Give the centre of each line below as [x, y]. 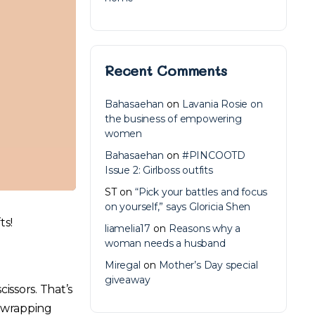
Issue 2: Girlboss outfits [159, 170]
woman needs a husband [165, 243]
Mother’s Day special [208, 265]
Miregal [123, 265]
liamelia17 [128, 229]
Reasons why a [205, 229]
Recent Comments [166, 70]
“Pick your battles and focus [201, 192]
